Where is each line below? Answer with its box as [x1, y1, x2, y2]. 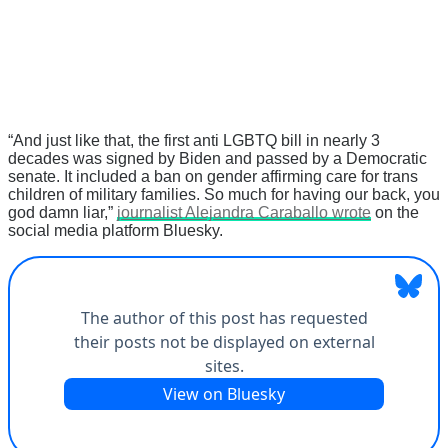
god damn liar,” [8, 203, 117, 221]
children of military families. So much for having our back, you [8, 185, 440, 203]
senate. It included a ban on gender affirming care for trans [8, 167, 418, 185]
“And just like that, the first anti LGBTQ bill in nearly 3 [8, 131, 380, 149]
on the [371, 203, 419, 221]
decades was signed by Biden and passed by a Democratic [8, 149, 427, 167]
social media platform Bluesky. [8, 221, 223, 239]
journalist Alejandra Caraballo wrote [117, 203, 371, 221]
